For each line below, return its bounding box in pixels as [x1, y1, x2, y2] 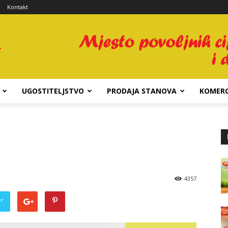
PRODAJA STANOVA [107, 86, 177, 96]
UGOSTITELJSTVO [22, 86, 84, 96]
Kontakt [7, 3, 28, 11]
